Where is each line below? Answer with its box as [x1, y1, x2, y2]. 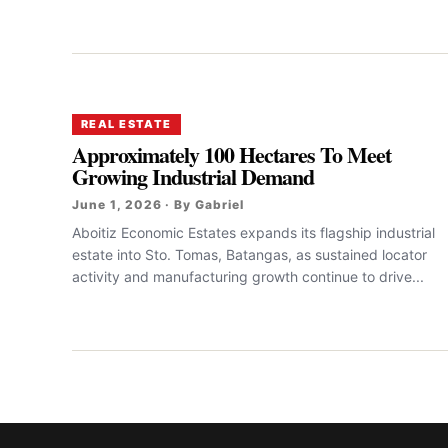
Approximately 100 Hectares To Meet [72, 137, 392, 171]
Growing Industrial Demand [72, 159, 315, 193]
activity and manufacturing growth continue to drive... [72, 267, 424, 285]
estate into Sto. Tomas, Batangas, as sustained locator [72, 245, 427, 263]
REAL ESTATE [81, 116, 172, 131]
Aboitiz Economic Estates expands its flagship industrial [72, 223, 435, 241]
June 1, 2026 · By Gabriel [72, 196, 244, 212]
